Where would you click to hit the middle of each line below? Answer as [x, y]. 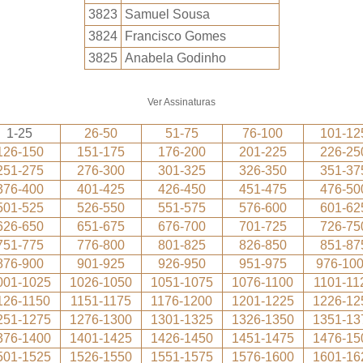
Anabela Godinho [175, 58]
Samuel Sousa [167, 14]
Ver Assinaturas [181, 102]
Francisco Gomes [175, 36]
